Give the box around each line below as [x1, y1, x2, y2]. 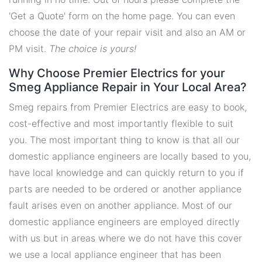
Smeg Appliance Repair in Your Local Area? [9, 80, 247, 94]
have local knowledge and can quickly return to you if [9, 167, 244, 178]
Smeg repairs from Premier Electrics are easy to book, [9, 101, 247, 113]
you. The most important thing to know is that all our [9, 134, 240, 146]
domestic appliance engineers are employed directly [9, 216, 240, 227]
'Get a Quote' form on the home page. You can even [9, 10, 235, 22]
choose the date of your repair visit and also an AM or [9, 26, 246, 38]
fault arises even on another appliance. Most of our [9, 199, 232, 211]
